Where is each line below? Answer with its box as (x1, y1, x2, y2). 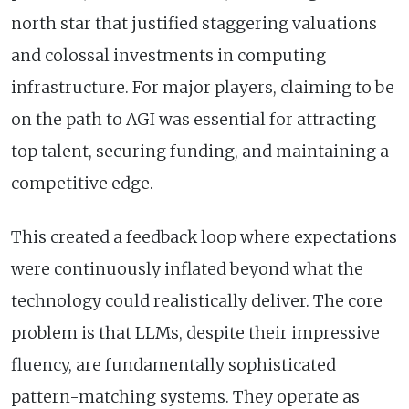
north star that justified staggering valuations (11, 13, 377, 34)
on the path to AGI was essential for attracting (11, 109, 376, 130)
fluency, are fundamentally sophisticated (11, 354, 336, 375)
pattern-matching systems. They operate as (11, 386, 360, 407)
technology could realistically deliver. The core (11, 290, 383, 311)
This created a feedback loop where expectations (11, 226, 397, 247)
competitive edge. (11, 173, 153, 194)
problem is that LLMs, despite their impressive (11, 322, 380, 343)
